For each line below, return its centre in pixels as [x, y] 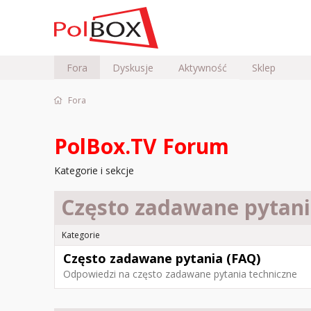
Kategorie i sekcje [94, 170]
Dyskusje [133, 68]
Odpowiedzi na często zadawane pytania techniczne [180, 274]
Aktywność [203, 68]
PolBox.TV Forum [142, 146]
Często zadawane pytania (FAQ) [162, 258]
